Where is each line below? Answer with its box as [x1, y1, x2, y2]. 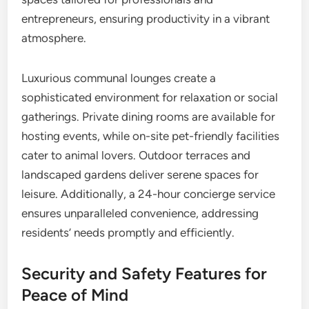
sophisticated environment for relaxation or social [21, 90, 279, 104]
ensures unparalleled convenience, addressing [21, 206, 259, 220]
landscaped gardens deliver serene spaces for [21, 168, 259, 181]
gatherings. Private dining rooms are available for [21, 110, 276, 123]
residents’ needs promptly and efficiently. [21, 226, 235, 239]
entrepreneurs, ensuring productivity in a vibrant [21, 12, 270, 26]
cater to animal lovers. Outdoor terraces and [21, 148, 251, 162]
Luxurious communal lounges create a [21, 71, 217, 85]
